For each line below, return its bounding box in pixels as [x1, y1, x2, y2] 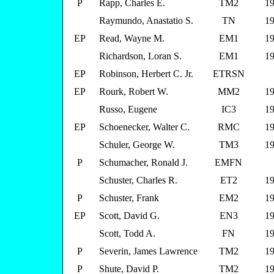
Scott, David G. [99, 210, 160, 221]
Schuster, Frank [99, 193, 159, 203]
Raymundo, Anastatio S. [99, 15, 193, 26]
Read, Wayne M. [99, 33, 165, 43]
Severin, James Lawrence [99, 246, 198, 256]
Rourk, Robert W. [99, 86, 168, 97]
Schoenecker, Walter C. [99, 122, 190, 132]
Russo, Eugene [99, 104, 157, 114]
